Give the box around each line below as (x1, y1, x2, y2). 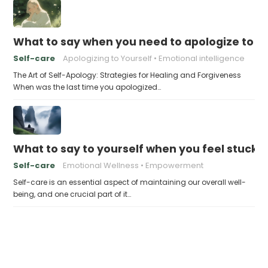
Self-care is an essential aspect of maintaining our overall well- (13, 177, 246, 187)
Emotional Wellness (63, 160, 139, 171)
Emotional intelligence (159, 53, 245, 64)
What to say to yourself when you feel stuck (13, 142, 258, 156)
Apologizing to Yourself (63, 53, 153, 64)
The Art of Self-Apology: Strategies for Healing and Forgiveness (13, 70, 242, 80)
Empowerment (145, 160, 204, 171)
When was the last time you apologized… (13, 82, 162, 92)
